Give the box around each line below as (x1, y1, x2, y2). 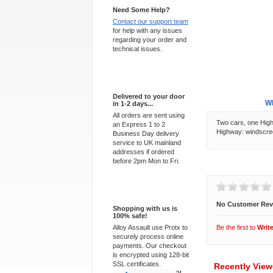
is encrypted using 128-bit (113, 251, 189, 258)
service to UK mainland (113, 139, 181, 146)
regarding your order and (113, 36, 186, 43)
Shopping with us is (113, 205, 177, 212)
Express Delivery (113, 74, 173, 83)
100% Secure (113, 186, 159, 195)
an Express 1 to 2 (113, 121, 165, 128)
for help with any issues (113, 27, 182, 34)
